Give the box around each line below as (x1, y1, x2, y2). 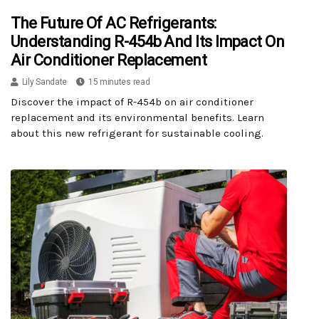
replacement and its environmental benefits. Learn (11, 111, 264, 125)
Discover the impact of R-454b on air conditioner (11, 95, 253, 109)
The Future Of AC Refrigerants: (11, 14, 216, 33)
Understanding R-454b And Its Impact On (11, 33, 285, 51)
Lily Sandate (21, 77, 68, 88)
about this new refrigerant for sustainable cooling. (11, 127, 263, 140)
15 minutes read (88, 77, 150, 88)
